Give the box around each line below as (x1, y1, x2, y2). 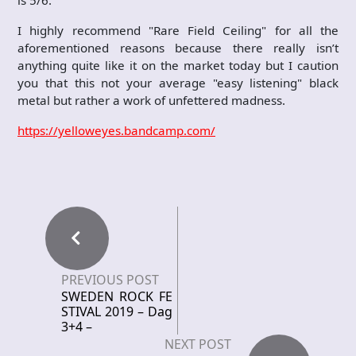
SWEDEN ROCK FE (61, 288, 172, 305)
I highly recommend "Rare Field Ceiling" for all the (17, 22, 339, 38)
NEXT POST (164, 335, 231, 353)
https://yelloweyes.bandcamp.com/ (17, 122, 215, 138)
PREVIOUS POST (61, 271, 159, 288)
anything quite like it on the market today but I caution (17, 57, 339, 73)
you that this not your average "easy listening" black (17, 75, 339, 91)
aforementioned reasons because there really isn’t (17, 40, 339, 56)
